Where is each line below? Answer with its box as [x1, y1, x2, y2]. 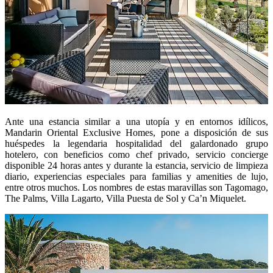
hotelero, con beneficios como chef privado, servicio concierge [5, 149, 268, 160]
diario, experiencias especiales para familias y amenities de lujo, [5, 171, 268, 182]
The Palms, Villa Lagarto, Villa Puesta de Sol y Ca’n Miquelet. [5, 193, 246, 204]
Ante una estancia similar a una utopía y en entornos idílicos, [5, 116, 268, 127]
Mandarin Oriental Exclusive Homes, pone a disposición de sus [5, 127, 268, 138]
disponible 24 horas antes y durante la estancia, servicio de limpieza [5, 160, 268, 171]
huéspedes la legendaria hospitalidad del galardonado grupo [5, 138, 268, 149]
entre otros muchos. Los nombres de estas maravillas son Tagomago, [5, 182, 268, 193]
